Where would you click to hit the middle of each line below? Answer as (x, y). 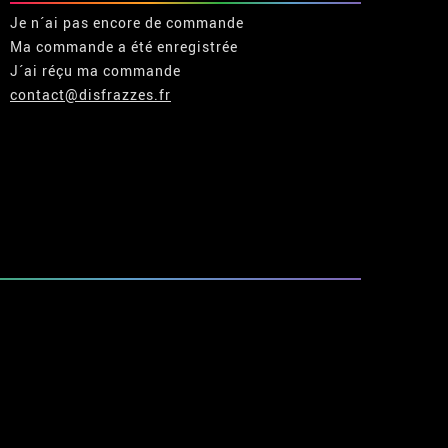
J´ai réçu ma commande (95, 70)
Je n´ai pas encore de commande (127, 22)
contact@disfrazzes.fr (90, 94)
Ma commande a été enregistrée (124, 46)
